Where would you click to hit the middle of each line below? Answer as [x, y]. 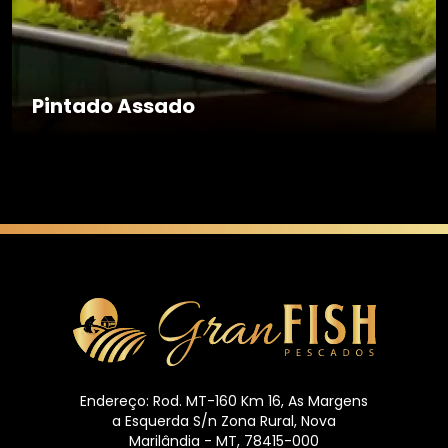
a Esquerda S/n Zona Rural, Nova [224, 421]
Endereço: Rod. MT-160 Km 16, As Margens [224, 401]
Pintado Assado [113, 106]
